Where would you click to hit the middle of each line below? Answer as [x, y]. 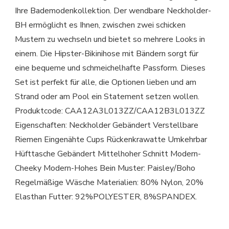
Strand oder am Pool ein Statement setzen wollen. [107, 97]
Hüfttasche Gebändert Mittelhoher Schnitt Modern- [108, 154]
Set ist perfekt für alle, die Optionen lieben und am [106, 83]
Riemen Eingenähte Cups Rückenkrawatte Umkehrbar [111, 140]
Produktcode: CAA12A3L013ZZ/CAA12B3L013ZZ [110, 111]
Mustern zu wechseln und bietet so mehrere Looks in [110, 40]
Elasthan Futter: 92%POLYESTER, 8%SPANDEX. [106, 197]
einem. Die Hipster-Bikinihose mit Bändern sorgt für [107, 54]
